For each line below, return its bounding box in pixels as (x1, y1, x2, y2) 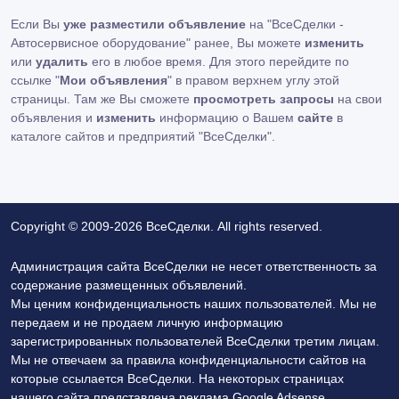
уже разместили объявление (63, 17, 246, 31)
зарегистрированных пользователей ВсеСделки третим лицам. (11, 334, 379, 348)
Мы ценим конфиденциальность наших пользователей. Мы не (11, 297, 377, 311)
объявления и (11, 110, 96, 125)
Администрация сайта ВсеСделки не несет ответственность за (11, 259, 377, 273)
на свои (334, 92, 382, 106)
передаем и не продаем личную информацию (11, 315, 283, 330)
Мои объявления (60, 73, 167, 87)
